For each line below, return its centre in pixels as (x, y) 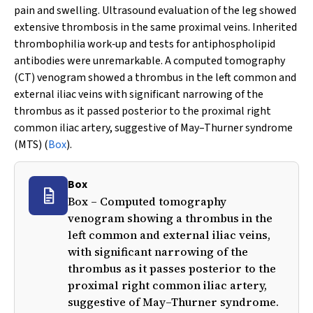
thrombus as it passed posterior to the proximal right (143, 111)
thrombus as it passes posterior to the (172, 268)
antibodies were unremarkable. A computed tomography (150, 61)
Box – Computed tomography (147, 201)
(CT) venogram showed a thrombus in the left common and (155, 78)
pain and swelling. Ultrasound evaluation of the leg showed (155, 10)
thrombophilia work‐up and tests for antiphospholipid (145, 44)
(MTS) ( (31, 145)
